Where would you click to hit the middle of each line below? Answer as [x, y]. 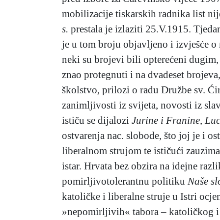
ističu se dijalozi [97, 120]
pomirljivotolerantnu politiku [125, 181]
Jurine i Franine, [167, 120]
